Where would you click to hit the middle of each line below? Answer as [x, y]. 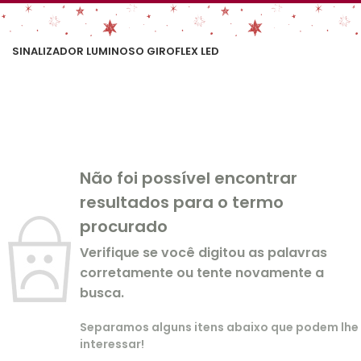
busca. [102, 293]
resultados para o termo [182, 202]
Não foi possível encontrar [189, 178]
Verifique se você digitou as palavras [203, 253]
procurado [124, 226]
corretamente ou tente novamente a [202, 273]
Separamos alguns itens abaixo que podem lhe [219, 327]
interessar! [112, 344]
